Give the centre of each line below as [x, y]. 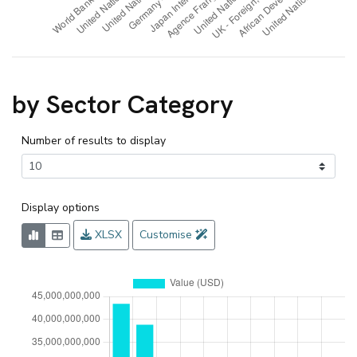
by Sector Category [123, 105]
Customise [168, 235]
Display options [61, 207]
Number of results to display [94, 141]
